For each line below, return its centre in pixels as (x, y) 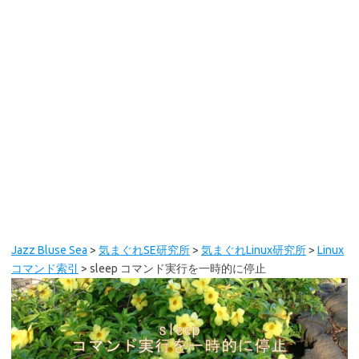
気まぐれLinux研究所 (254, 250)
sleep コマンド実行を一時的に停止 (178, 268)
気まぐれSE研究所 (144, 250)
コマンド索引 (45, 268)
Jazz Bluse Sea (49, 250)
